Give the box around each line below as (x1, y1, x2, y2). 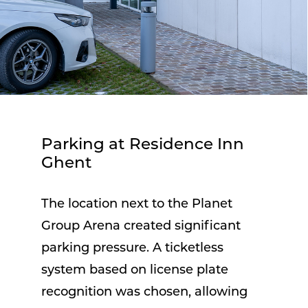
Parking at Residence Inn (41, 137, 244, 153)
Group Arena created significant (41, 219, 241, 233)
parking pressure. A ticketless (41, 241, 223, 255)
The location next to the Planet (41, 197, 232, 211)
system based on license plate (41, 263, 228, 277)
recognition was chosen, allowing (41, 285, 247, 299)
